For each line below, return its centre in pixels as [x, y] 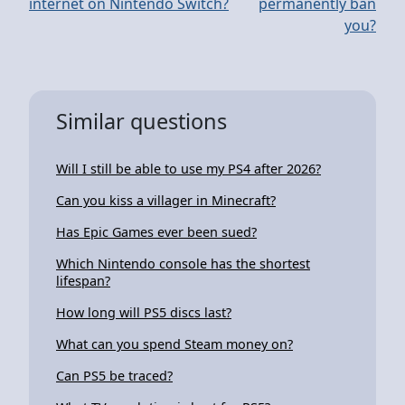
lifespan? [83, 280]
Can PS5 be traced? [114, 375]
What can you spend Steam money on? [174, 344]
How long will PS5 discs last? [144, 312]
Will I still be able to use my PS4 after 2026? [188, 168]
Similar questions [141, 121]
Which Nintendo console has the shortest [183, 263]
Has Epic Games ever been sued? [156, 231]
